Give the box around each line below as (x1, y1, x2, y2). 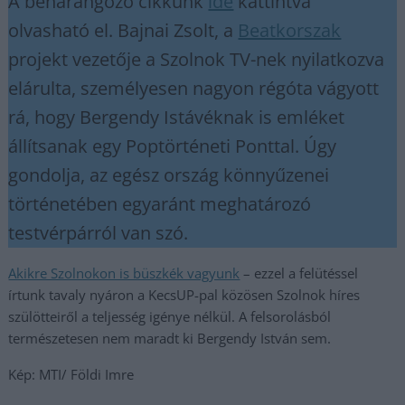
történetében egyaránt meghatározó (8, 192, 312, 216)
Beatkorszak (238, 18, 342, 42)
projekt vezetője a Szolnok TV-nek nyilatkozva (8, 47, 385, 71)
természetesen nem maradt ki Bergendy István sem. (8, 329, 332, 347)
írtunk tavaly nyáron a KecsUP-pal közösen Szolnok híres (8, 286, 361, 304)
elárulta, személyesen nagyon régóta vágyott (8, 76, 380, 100)
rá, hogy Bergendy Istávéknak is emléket (8, 105, 345, 129)
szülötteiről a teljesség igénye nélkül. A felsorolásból (8, 307, 332, 325)
